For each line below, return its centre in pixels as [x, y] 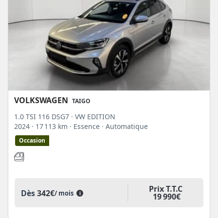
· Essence [86, 127]
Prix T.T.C [165, 189]
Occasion [32, 141]
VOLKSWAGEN [41, 100]
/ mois [65, 193]
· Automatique [125, 127]
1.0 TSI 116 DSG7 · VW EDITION [65, 117]
